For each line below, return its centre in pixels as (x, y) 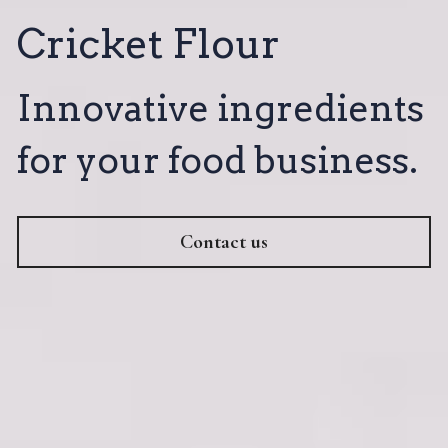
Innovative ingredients (220, 107)
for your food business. (217, 159)
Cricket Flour (148, 43)
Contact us (223, 241)
